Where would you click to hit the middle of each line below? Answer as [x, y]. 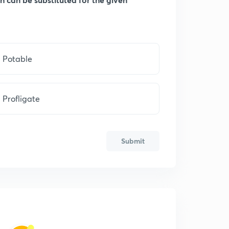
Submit [133, 141]
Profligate [21, 98]
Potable [18, 59]
